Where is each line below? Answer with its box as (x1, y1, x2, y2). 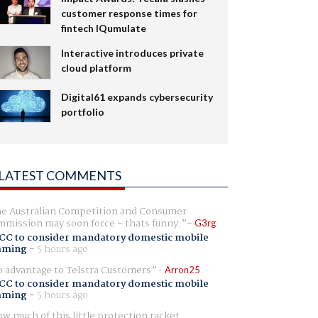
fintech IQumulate (60, 21, 146, 34)
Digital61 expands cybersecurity (60, 90, 213, 103)
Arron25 (164, 263, 200, 275)
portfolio (60, 105, 104, 118)
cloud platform (60, 61, 131, 74)
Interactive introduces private (60, 46, 204, 59)
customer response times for (60, 6, 197, 19)
